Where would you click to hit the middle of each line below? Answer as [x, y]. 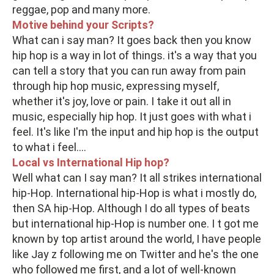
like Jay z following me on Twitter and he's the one [135, 254]
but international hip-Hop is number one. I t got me [135, 224]
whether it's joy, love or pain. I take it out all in [122, 101]
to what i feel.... [49, 147]
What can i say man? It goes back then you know [132, 40]
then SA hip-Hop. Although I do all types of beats [131, 208]
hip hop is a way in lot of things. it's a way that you [135, 55]
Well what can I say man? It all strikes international [137, 178]
